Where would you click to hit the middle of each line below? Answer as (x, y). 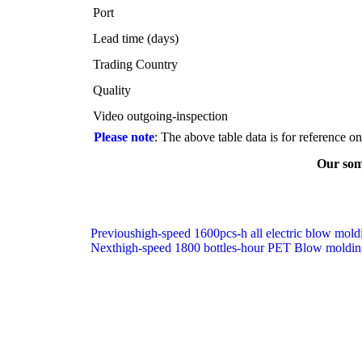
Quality (112, 90)
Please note (122, 137)
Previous (113, 233)
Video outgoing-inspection (160, 116)
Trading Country (135, 64)
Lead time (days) (136, 38)
